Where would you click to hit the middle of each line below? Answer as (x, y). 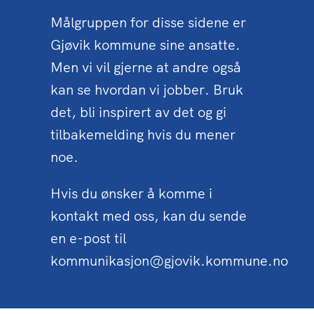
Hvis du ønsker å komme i (131, 193)
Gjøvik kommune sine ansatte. (145, 44)
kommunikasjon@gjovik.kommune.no (171, 260)
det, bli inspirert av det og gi (138, 111)
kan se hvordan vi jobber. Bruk (147, 89)
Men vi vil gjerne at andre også (146, 67)
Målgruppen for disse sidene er (148, 22)
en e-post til (88, 238)
